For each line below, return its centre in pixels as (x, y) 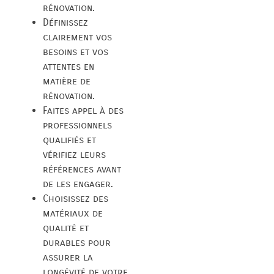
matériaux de (73, 213)
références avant (82, 169)
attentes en (68, 66)
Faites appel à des (83, 110)
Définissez (65, 22)
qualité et (66, 228)
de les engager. (78, 183)
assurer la (68, 257)
